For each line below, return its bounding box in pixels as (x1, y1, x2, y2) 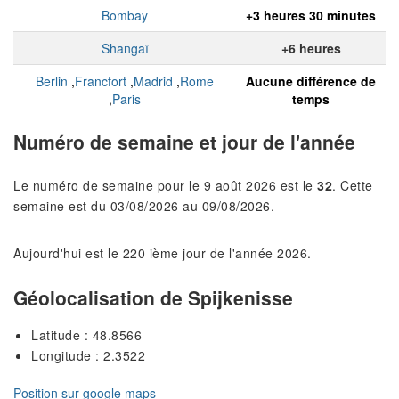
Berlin (36, 71, 68, 90)
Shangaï (101, 38, 149, 57)
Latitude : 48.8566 (31, 325, 142, 344)
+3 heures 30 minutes (246, 5, 376, 24)
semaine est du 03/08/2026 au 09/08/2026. (13, 197, 274, 216)
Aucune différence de (246, 71, 376, 90)
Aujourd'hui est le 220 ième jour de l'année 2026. (13, 244, 312, 263)
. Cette (332, 176, 373, 195)
